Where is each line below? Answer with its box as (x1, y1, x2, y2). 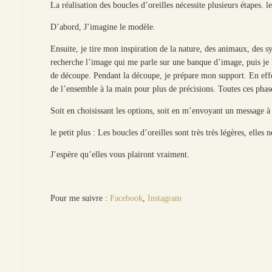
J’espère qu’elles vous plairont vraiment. (50, 149, 190, 159)
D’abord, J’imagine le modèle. (50, 22, 156, 32)
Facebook (110, 193, 143, 203)
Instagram (148, 193, 182, 203)
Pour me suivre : (50, 193, 110, 203)
